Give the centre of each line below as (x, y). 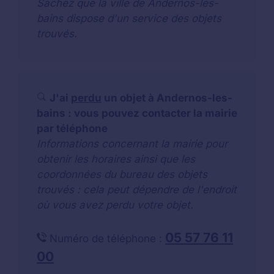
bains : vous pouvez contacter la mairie (137, 113)
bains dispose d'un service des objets (129, 18)
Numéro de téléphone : (106, 239)
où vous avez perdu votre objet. (115, 205)
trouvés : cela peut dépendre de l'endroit (137, 190)
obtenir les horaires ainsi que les (116, 159)
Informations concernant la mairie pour (132, 144)
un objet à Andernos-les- (167, 98)
